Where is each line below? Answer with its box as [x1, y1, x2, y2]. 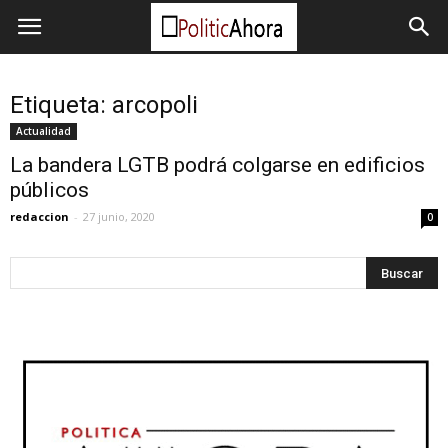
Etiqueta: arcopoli [10, 91, 198, 119]
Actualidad [16, 124, 71, 138]
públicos [10, 178, 89, 202]
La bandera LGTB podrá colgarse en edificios [10, 153, 425, 177]
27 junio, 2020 [83, 209, 155, 224]
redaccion [10, 209, 69, 224]
